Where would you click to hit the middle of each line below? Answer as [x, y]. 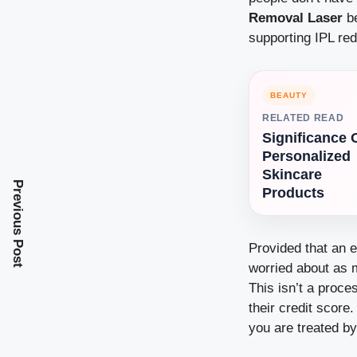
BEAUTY [289, 96]
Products [293, 193]
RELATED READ [303, 118]
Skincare [292, 175]
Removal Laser [296, 18]
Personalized [306, 157]
